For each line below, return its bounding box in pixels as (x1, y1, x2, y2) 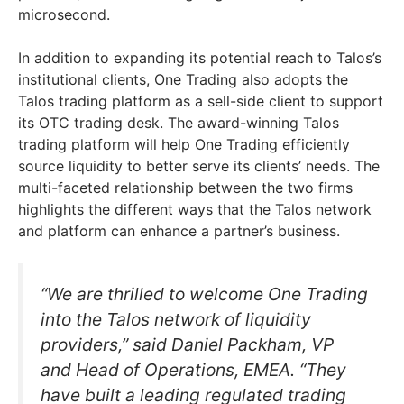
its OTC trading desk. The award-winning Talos (18, 113, 339, 132)
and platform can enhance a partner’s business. (18, 221, 349, 240)
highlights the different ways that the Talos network (18, 199, 372, 218)
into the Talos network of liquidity (41, 308, 311, 330)
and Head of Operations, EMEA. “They (41, 358, 346, 381)
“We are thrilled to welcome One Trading (41, 282, 368, 305)
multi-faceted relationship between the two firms (18, 178, 353, 197)
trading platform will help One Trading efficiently (18, 134, 350, 153)
